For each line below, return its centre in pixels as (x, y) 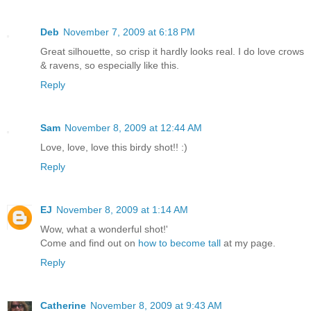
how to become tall (179, 243)
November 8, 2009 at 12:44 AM (133, 127)
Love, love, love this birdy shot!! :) (114, 147)
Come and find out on (89, 243)
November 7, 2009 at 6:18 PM (129, 32)
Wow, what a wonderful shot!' (104, 229)
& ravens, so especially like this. (110, 65)
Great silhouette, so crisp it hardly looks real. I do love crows (172, 51)
